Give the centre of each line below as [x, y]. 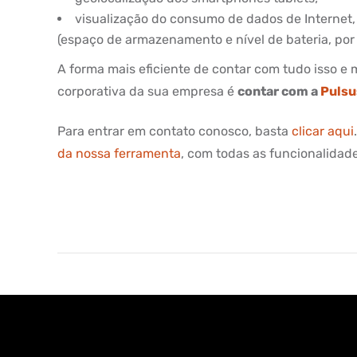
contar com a [279, 91]
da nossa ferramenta [119, 153]
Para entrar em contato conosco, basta [175, 131]
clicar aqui [323, 131]
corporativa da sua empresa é [147, 91]
